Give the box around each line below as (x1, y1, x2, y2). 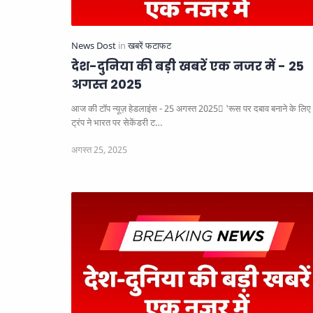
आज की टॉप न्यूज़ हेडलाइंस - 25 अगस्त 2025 (71, 102, 218, 115)
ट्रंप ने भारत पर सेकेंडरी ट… (71, 116, 162, 129)
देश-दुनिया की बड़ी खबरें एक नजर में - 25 (71, 57, 304, 75)
